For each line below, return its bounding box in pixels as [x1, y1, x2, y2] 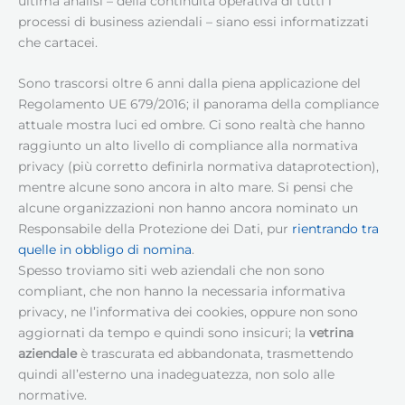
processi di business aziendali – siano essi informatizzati [18, 14, 369, 29]
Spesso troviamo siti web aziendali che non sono [18, 262, 325, 278]
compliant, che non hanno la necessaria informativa [18, 283, 345, 298]
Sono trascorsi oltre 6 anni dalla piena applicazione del [18, 75, 361, 90]
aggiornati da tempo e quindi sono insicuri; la [18, 325, 309, 340]
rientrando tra [292, 221, 379, 236]
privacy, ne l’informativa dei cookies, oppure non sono [18, 304, 358, 319]
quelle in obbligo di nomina [18, 241, 192, 257]
